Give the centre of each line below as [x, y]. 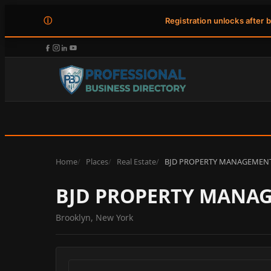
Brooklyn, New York [94, 217]
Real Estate [136, 161]
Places [97, 161]
